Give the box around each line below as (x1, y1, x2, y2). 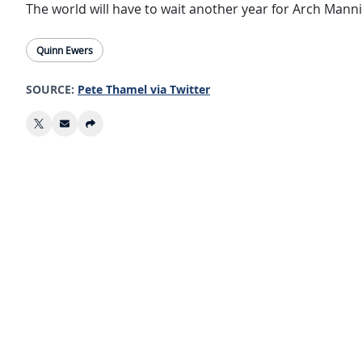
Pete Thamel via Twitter (78, 82, 210, 97)
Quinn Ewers (36, 44, 93, 57)
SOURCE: (26, 82, 74, 97)
